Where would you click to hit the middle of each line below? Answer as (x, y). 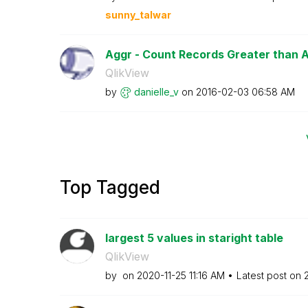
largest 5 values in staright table (194, 238)
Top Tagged (110, 187)
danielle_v (156, 91)
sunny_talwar (138, 14)
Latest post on (270, 275)
